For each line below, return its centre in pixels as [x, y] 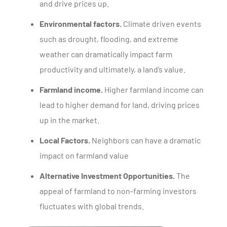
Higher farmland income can [153, 89]
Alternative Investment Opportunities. [107, 176]
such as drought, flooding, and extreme [109, 39]
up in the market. [69, 120]
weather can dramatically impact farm [106, 54]
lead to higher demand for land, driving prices [120, 105]
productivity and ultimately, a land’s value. [112, 69]
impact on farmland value [84, 155]
